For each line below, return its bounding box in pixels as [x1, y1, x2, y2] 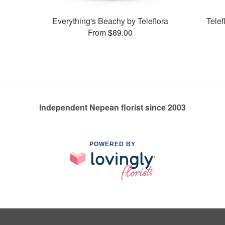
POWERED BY [89, 141, 136, 148]
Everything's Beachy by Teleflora [52, 15, 168, 27]
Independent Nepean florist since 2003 [39, 101, 186, 114]
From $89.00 [87, 26, 133, 38]
